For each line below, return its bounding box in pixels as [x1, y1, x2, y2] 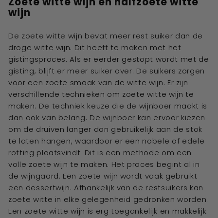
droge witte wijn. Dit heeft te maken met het [8, 42, 182, 53]
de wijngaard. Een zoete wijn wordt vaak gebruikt [8, 171, 198, 181]
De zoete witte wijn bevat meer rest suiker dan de [8, 31, 203, 41]
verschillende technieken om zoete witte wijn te [8, 89, 194, 99]
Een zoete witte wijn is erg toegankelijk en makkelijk [8, 206, 207, 216]
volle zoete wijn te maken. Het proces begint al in [8, 159, 200, 169]
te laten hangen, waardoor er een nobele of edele [8, 136, 205, 146]
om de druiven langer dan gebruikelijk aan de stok [8, 124, 202, 134]
